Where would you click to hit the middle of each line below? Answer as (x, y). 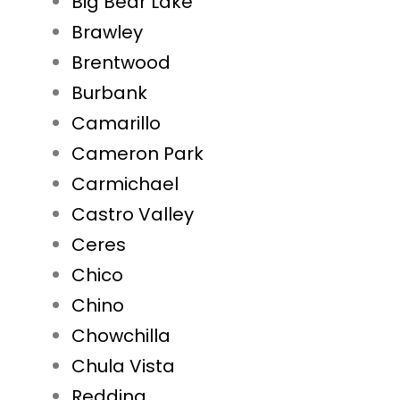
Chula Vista (123, 367)
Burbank (109, 93)
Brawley (107, 33)
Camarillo (116, 124)
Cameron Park (137, 154)
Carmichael (125, 184)
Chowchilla (121, 336)
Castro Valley (133, 215)
